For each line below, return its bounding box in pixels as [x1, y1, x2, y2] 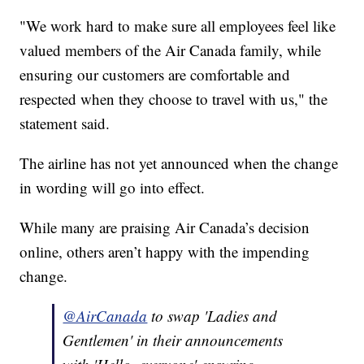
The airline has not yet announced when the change [19, 153, 339, 174]
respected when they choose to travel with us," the [19, 89, 328, 110]
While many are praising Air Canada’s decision [19, 217, 310, 238]
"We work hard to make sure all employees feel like [19, 15, 336, 37]
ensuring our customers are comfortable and [19, 64, 291, 85]
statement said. [19, 113, 110, 134]
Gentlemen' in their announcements [63, 330, 284, 351]
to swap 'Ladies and [147, 305, 278, 327]
